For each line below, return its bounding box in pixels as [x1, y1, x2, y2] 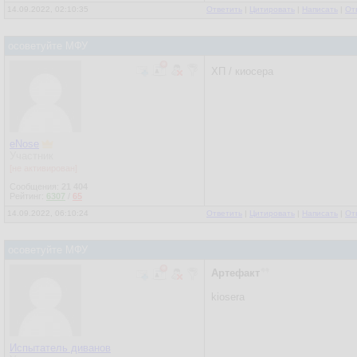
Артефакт [211, 267, 260, 279]
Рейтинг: [10, 191, 46, 201]
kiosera [211, 291, 245, 303]
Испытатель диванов [10, 342, 111, 354]
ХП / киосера [211, 65, 273, 77]
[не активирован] [10, 163, 77, 173]
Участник [10, 150, 53, 162]
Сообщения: [10, 182, 61, 191]
